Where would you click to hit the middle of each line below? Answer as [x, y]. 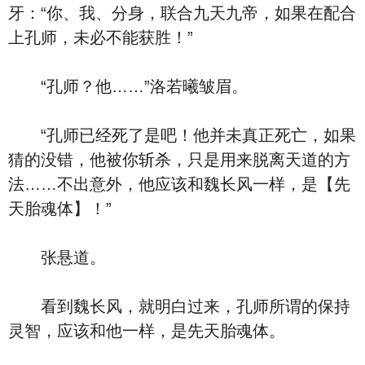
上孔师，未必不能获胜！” [101, 37]
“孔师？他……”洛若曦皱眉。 [128, 86]
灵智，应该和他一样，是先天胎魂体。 [147, 331]
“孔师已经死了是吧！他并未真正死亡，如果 [182, 135]
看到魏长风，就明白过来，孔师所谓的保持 [179, 306]
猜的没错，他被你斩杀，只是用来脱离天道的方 [179, 160]
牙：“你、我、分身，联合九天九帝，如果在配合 [182, 13]
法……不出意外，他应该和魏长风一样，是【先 [179, 184]
